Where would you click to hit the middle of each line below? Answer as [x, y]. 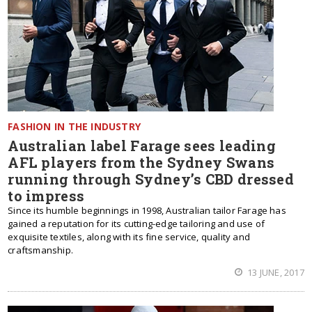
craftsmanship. [40, 250]
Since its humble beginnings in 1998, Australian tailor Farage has [147, 210]
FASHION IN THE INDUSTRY [75, 126]
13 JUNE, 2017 [275, 272]
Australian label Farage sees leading [142, 146]
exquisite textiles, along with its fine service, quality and [129, 237]
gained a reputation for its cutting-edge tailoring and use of [136, 224]
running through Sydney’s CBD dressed [151, 179]
